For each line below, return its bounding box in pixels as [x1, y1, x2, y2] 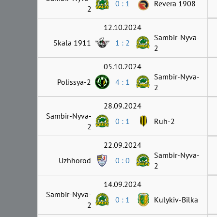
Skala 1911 [53, 38, 91, 47]
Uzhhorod [59, 155, 91, 165]
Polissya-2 [57, 77, 91, 87]
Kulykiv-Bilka [154, 195, 198, 204]
